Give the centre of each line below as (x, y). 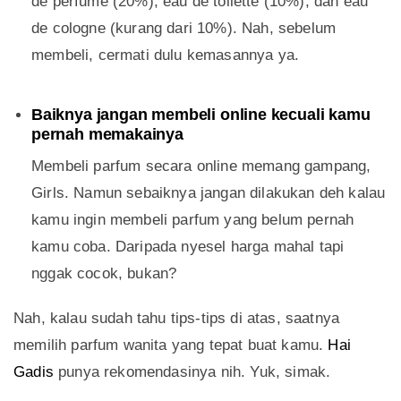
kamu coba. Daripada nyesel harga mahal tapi (188, 247)
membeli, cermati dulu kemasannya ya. (166, 55)
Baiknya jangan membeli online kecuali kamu (201, 115)
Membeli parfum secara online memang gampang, (201, 166)
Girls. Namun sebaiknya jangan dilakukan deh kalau (209, 193)
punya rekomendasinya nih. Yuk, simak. (192, 372)
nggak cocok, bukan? (104, 274)
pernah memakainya (107, 135)
